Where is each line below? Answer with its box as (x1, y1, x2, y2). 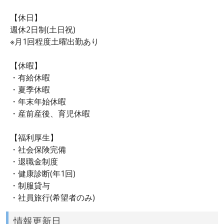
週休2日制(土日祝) (10, 23, 75, 35)
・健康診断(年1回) (10, 167, 75, 179)
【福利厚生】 (10, 131, 58, 143)
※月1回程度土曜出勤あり (10, 35, 99, 47)
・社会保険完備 (10, 143, 66, 155)
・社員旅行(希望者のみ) (10, 191, 95, 203)
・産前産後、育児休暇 (10, 107, 90, 119)
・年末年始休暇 (10, 95, 66, 107)
